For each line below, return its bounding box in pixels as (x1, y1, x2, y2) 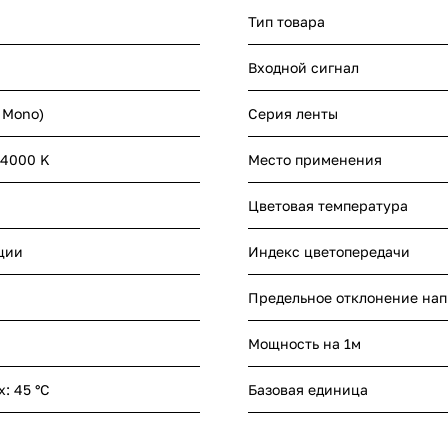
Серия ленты (248, 105, 338, 123)
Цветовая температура (248, 197, 408, 215)
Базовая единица (248, 381, 368, 399)
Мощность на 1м (248, 335, 361, 353)
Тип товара (248, 13, 325, 31)
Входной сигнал (248, 59, 359, 77)
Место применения (248, 151, 382, 169)
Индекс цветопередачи (248, 243, 410, 261)
